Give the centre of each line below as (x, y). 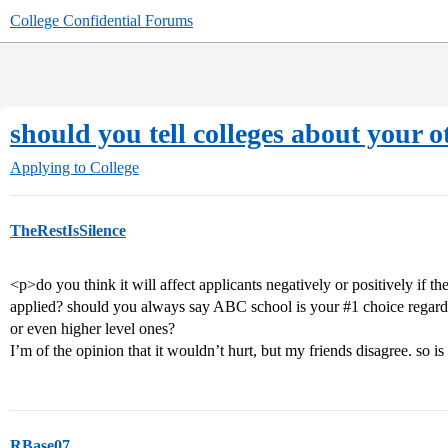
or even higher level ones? (92, 328)
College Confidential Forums (101, 20)
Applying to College (74, 167)
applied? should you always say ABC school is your (176, 306)
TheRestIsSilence (68, 230)
